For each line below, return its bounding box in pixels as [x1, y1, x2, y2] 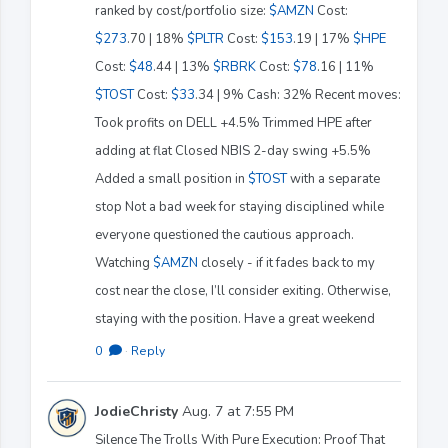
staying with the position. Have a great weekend [95, 309, 375, 328]
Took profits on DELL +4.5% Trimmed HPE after [95, 113, 372, 132]
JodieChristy [95, 401, 178, 421]
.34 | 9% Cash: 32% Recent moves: [195, 85, 401, 104]
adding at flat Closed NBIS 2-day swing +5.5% [95, 141, 371, 160]
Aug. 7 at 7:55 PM [178, 401, 294, 421]
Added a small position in [95, 169, 248, 188]
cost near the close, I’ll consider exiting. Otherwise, [95, 281, 391, 300]
